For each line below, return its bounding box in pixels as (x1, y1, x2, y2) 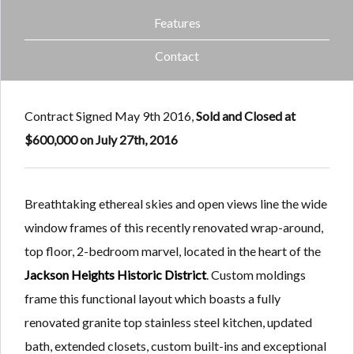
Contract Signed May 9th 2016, (24, 108, 196, 124)
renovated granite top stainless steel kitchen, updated (24, 314, 312, 330)
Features (153, 14, 201, 30)
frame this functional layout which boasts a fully (24, 291, 281, 307)
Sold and (196, 108, 242, 124)
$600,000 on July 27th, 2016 (24, 132, 178, 148)
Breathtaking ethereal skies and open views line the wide (24, 196, 327, 212)
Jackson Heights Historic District (24, 267, 206, 283)
